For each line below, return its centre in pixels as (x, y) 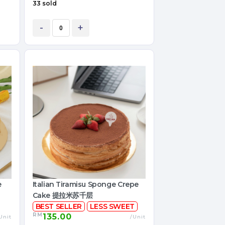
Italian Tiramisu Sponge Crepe (85, 185)
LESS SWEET (112, 207)
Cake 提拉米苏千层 (63, 196)
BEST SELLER (59, 207)
